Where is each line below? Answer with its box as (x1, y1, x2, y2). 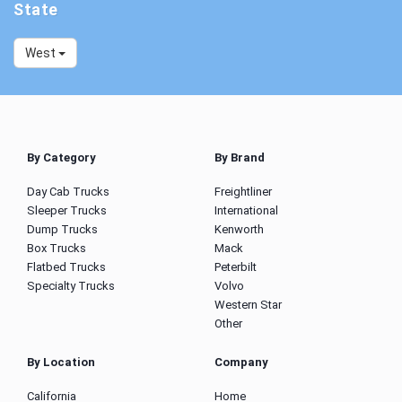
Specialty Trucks (27, 279, 115, 293)
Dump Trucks (27, 223, 98, 237)
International (214, 204, 278, 218)
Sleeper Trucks (27, 204, 107, 218)
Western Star (214, 298, 282, 312)
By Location (27, 355, 95, 370)
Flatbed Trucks (27, 260, 106, 275)
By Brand (214, 151, 265, 165)
